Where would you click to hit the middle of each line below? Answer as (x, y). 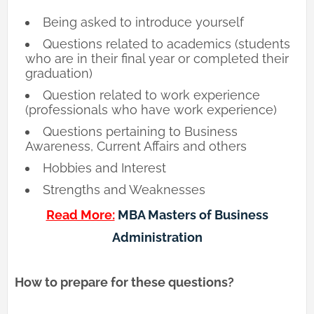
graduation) (59, 74)
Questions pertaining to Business (140, 132)
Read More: (80, 215)
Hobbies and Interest (104, 168)
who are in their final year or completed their (157, 59)
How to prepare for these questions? (124, 282)
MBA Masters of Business (193, 215)
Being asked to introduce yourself (143, 22)
